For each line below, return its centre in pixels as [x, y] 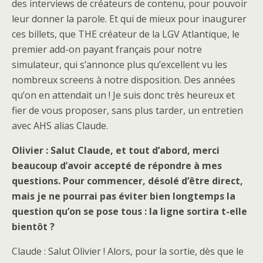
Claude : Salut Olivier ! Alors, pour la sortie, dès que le [128, 251]
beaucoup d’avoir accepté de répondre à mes [117, 166]
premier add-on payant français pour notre [107, 49]
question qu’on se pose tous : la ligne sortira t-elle [129, 211]
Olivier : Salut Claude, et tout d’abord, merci [116, 150]
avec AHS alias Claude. [60, 126]
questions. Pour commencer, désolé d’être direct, [127, 181]
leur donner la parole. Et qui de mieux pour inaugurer [129, 19]
